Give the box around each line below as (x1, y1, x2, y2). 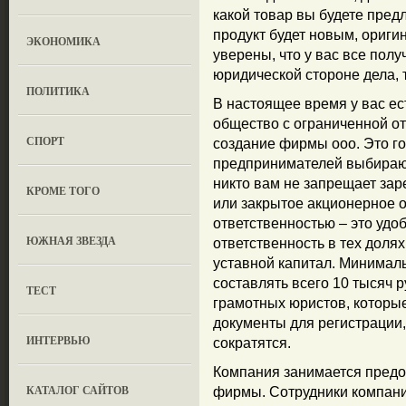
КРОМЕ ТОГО (26, 183, 101, 198)
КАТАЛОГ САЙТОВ (26, 382, 130, 398)
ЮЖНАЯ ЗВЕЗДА (26, 233, 117, 248)
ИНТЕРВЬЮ (26, 333, 92, 348)
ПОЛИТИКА (26, 83, 91, 99)
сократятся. (213, 335, 291, 351)
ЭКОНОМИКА (26, 34, 101, 49)
